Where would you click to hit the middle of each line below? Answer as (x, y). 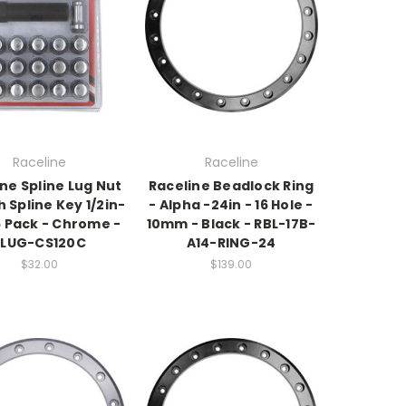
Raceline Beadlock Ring (231, 185)
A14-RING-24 (231, 242)
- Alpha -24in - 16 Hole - (231, 204)
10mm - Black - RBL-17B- (231, 223)
